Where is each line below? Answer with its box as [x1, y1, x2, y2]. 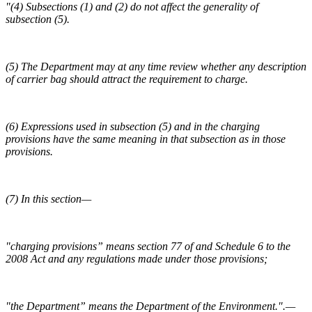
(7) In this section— [6, 193, 91, 205]
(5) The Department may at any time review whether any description [6, 61, 306, 73]
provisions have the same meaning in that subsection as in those [6, 133, 286, 146]
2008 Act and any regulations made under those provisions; [6, 253, 267, 265]
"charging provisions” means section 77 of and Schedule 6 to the [6, 240, 290, 253]
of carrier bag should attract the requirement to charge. [6, 73, 248, 86]
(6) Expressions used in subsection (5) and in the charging [6, 120, 260, 133]
